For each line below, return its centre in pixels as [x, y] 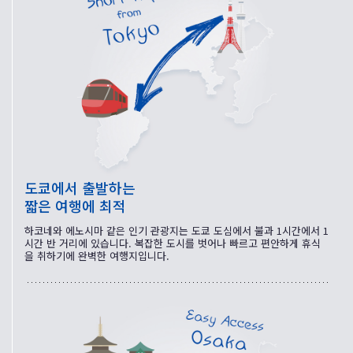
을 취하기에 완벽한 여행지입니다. [97, 256]
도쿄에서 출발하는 [80, 188]
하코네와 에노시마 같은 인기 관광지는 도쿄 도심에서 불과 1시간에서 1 [176, 231]
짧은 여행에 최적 [75, 206]
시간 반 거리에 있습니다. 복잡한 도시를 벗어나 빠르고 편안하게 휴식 [173, 243]
